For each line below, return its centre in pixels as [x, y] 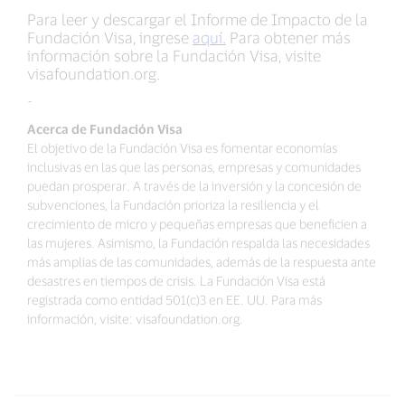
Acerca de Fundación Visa [105, 129]
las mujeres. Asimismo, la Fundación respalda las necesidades [198, 243]
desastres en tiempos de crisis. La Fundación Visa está [176, 281]
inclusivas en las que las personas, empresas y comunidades [194, 167]
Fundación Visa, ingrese [110, 37]
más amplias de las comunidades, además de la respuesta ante [202, 262]
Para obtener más [288, 37]
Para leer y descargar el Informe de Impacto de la [198, 19]
